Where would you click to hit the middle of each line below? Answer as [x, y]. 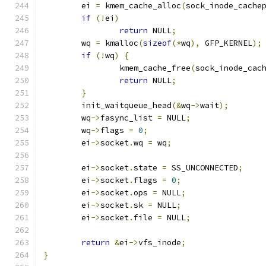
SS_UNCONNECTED [202, 168]
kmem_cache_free [155, 68]
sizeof [157, 43]
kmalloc [119, 43]
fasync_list [129, 118]
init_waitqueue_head [126, 105]
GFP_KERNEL [226, 43]
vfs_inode [160, 243]
